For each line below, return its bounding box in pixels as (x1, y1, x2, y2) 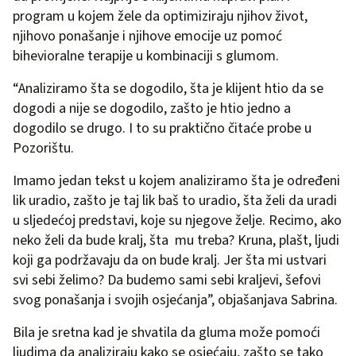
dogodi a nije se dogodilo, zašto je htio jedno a (13, 98, 291, 118)
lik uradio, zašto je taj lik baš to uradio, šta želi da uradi (13, 190, 337, 211)
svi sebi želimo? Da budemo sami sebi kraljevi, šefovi (13, 269, 321, 290)
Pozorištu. (13, 137, 74, 158)
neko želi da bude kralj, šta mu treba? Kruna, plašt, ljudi (13, 230, 339, 250)
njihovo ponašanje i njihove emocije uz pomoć (13, 25, 282, 46)
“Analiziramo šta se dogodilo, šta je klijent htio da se (13, 78, 323, 99)
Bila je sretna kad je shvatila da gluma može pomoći (13, 322, 320, 342)
